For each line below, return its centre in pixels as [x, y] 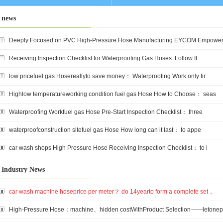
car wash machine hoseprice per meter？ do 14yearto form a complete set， [111, 192]
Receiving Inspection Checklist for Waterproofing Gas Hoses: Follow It [103, 58]
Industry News [23, 169]
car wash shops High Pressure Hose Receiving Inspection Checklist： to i [108, 148]
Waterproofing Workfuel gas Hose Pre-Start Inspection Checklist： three [106, 112]
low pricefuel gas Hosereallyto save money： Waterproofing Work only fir [107, 76]
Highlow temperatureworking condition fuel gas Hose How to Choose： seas [112, 94]
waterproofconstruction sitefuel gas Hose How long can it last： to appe [105, 130]
